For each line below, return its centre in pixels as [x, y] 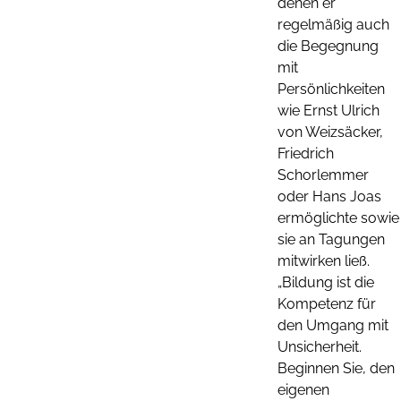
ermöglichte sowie [338, 218]
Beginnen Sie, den [336, 368]
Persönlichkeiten [331, 89]
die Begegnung [328, 46]
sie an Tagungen [331, 239]
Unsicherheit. [320, 346]
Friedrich [306, 153]
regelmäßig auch [333, 24]
